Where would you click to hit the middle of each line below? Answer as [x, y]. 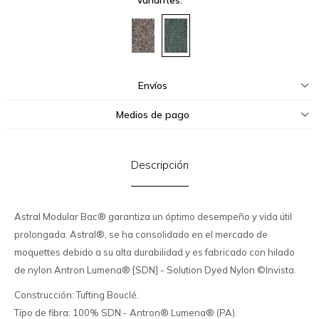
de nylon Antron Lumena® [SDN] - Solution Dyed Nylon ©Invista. [155, 270]
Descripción [159, 164]
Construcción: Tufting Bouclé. [77, 294]
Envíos [152, 85]
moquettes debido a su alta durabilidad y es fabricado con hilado [155, 252]
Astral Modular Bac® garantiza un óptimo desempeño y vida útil [153, 216]
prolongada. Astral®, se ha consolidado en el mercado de [141, 234]
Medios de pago [152, 114]
